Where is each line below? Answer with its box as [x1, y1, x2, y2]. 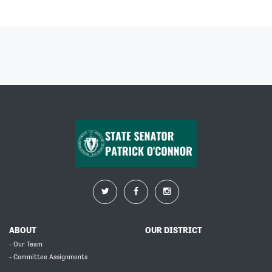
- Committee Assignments [9, 253, 87, 262]
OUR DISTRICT [145, 225, 202, 236]
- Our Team [9, 240, 42, 249]
